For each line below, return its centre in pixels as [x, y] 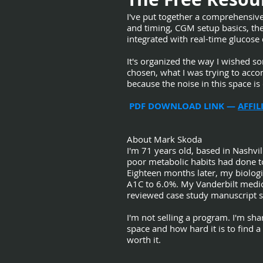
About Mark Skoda [164, 139]
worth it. [144, 240]
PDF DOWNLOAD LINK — [182, 106]
